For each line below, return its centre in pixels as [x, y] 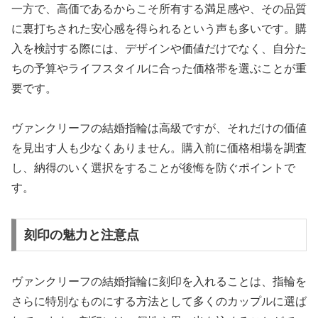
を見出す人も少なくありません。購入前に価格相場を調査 [159, 148]
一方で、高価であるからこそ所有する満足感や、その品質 [159, 9]
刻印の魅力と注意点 [81, 235]
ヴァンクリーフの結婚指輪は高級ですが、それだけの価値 [159, 128]
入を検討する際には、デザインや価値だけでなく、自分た [159, 48]
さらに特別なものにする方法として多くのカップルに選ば [159, 301]
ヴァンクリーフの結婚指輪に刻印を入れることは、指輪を [159, 281]
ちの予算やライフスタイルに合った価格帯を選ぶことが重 [159, 68]
